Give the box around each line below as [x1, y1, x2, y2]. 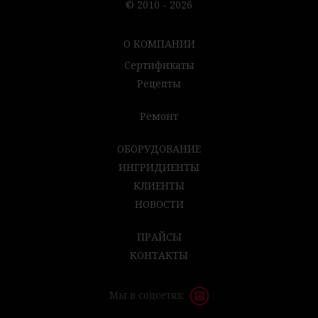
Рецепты [137, 77, 181, 90]
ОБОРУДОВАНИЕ [117, 142, 201, 155]
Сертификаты [124, 58, 194, 72]
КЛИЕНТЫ [133, 179, 185, 192]
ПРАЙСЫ [136, 230, 182, 243]
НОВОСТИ [134, 197, 184, 211]
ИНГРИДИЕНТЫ [119, 160, 199, 174]
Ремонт [140, 109, 178, 123]
